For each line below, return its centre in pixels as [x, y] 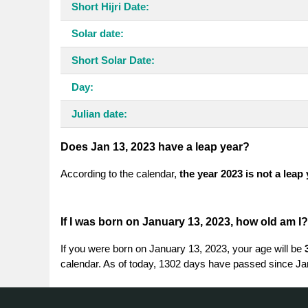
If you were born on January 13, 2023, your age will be [183, 248]
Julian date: [99, 113]
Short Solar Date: [113, 60]
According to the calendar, [120, 173]
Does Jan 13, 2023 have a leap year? [155, 146]
